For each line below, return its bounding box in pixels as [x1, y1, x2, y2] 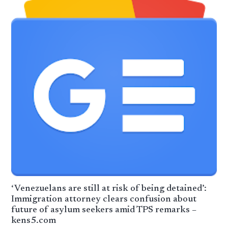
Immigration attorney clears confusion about [11, 195, 197, 205]
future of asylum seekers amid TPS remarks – [11, 206, 197, 215]
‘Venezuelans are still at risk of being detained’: [11, 184, 207, 194]
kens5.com [11, 216, 56, 226]
